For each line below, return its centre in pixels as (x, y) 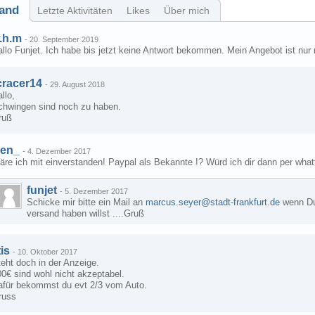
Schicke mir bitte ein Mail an (86, 202)
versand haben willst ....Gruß (85, 213)
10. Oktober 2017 (47, 252)
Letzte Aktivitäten (75, 11)
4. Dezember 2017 (59, 151)
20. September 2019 (64, 39)
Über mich (187, 11)
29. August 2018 (77, 84)
